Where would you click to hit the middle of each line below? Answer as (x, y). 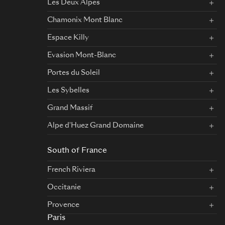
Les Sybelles (68, 90)
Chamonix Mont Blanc (85, 20)
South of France (77, 151)
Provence (63, 205)
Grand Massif (70, 108)
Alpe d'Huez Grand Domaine (95, 126)
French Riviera (71, 170)
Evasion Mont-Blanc (82, 55)
